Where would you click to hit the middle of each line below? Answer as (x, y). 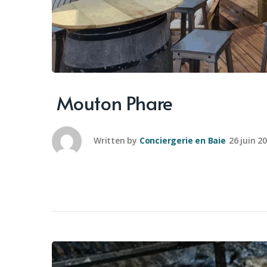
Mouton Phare (112, 103)
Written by (115, 140)
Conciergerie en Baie (182, 140)
